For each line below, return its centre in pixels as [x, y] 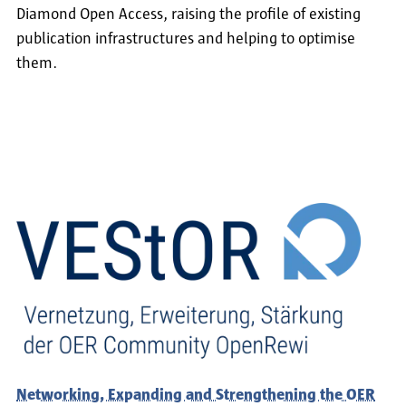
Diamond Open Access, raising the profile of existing [188, 14]
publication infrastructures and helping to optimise [186, 39]
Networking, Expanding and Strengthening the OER [196, 396]
